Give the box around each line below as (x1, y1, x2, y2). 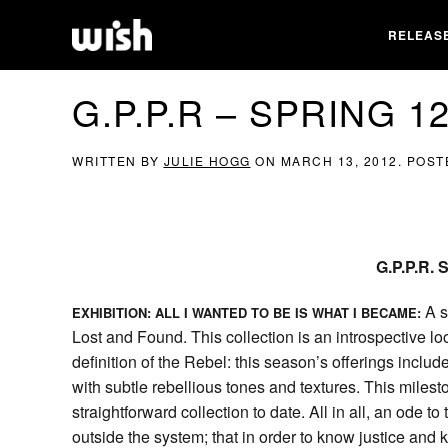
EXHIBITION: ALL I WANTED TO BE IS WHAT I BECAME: (72, 303, 421, 322)
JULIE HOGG (163, 152, 251, 169)
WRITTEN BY (72, 152, 164, 169)
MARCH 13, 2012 (280, 152, 398, 169)
